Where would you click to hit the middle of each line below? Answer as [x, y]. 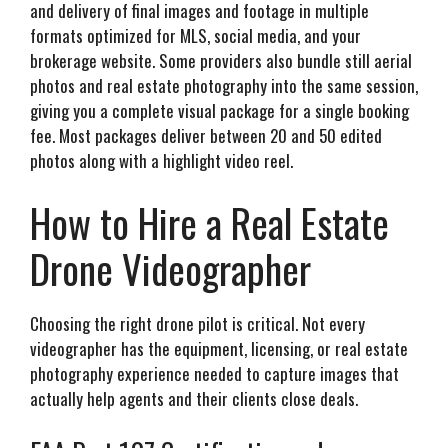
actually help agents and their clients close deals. [194, 398]
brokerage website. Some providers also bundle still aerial [221, 61]
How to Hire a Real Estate [209, 221]
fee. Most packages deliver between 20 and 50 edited [206, 136]
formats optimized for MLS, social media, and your [195, 36]
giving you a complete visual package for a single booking [219, 111]
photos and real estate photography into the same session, [224, 86]
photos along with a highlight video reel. [161, 161]
